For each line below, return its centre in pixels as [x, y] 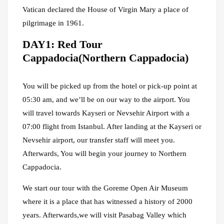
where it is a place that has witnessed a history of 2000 [107, 202]
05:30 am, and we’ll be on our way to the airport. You [106, 100]
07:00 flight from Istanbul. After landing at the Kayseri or [112, 127]
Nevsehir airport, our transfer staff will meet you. [99, 140]
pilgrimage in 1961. [53, 23]
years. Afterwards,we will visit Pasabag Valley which [104, 215]
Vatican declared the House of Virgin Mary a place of [105, 10]
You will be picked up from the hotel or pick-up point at [110, 86]
